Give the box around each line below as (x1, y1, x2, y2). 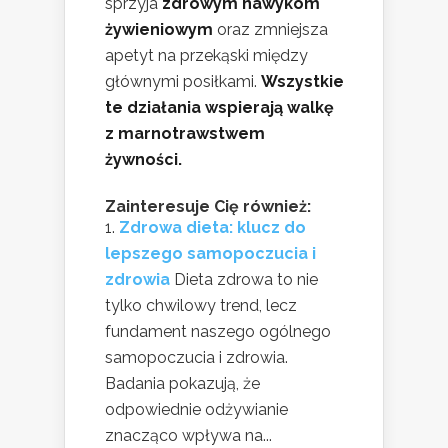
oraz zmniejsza (213, 20, 328, 40)
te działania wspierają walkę (105, 98, 334, 118)
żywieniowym (105, 20, 213, 40)
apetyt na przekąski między (105, 46, 308, 66)
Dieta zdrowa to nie (174, 270, 318, 290)
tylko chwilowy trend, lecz (105, 296, 297, 316)
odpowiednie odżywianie (105, 400, 288, 420)
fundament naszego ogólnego (105, 322, 331, 342)
